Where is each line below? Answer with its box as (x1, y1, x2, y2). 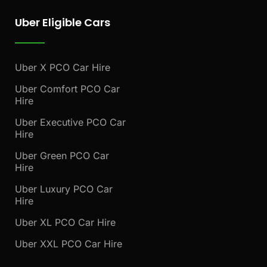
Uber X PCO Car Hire (15, 61, 110, 74)
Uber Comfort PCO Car (15, 83, 120, 95)
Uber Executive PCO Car (15, 116, 126, 129)
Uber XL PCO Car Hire (15, 216, 116, 229)
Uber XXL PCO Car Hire (15, 238, 122, 250)
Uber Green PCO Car (15, 150, 109, 162)
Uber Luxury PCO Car (15, 183, 113, 195)
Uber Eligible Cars (15, 15, 110, 30)
